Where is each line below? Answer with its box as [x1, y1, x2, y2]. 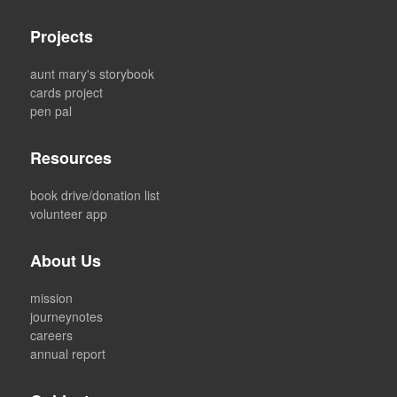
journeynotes [30, 307, 104, 326]
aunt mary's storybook [30, 65, 155, 83]
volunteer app [30, 205, 108, 223]
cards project [30, 83, 104, 102]
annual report [30, 345, 106, 363]
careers [30, 326, 74, 345]
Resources [30, 146, 113, 170]
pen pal [30, 102, 73, 121]
